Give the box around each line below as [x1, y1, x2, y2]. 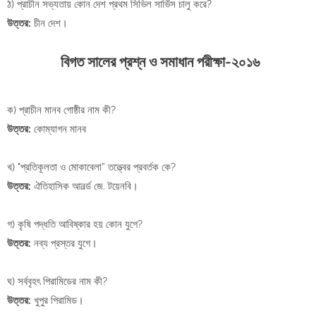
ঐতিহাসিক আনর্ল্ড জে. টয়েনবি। [34, 180, 138, 193]
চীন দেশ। [31, 17, 68, 30]
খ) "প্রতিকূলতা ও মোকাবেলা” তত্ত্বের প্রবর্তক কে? [7, 161, 176, 174]
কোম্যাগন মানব [31, 123, 86, 136]
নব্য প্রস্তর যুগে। [34, 237, 97, 250]
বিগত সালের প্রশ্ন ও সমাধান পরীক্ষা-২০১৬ [56, 53, 260, 71]
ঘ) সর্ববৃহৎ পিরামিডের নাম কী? [7, 275, 107, 288]
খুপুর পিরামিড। [34, 294, 84, 308]
